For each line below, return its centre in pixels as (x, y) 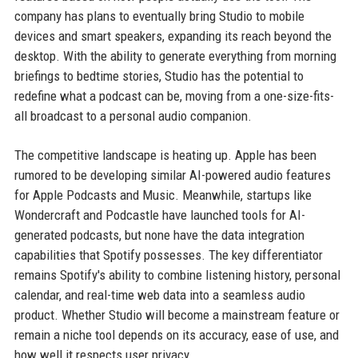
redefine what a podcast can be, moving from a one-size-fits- (174, 95)
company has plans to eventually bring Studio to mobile (159, 16)
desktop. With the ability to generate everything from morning (175, 56)
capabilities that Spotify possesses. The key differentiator (168, 255)
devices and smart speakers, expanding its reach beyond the (173, 36)
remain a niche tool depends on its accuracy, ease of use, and (176, 334)
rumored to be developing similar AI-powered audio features (172, 175)
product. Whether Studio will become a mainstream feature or (177, 314)
